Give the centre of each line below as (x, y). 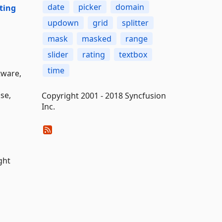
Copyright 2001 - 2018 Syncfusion (104, 96)
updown (63, 23)
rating (93, 55)
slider (58, 55)
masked (96, 39)
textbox (133, 55)
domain (130, 7)
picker (90, 7)
